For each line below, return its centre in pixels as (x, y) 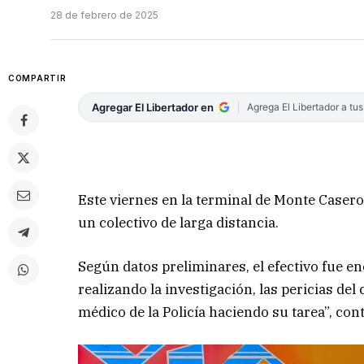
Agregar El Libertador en (153, 108)
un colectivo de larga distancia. (179, 222)
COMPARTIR (37, 78)
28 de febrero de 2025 (104, 15)
